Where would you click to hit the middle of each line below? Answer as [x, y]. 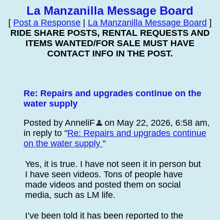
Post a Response [47, 23]
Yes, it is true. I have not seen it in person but [113, 164]
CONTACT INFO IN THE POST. [110, 54]
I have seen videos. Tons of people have [104, 174]
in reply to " [45, 133]
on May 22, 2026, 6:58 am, [156, 123]
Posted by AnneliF [59, 123]
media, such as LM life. [70, 195]
